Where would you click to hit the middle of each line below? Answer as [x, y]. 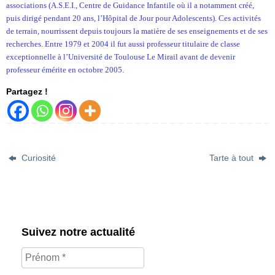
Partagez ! [27, 91]
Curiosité [38, 158]
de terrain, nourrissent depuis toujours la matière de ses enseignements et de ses [137, 31]
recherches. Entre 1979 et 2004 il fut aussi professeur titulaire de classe [123, 44]
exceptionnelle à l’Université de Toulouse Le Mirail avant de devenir [121, 57]
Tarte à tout [232, 158]
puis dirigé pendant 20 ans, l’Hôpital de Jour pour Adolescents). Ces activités [134, 18]
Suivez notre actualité [78, 232]
